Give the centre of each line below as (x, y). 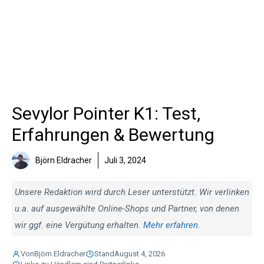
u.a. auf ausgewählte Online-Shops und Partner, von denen (127, 209)
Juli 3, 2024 (125, 160)
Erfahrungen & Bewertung (113, 135)
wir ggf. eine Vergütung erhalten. (79, 225)
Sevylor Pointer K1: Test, (106, 113)
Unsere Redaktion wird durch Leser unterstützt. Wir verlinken (132, 192)
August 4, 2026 (139, 254)
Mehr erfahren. (172, 225)
